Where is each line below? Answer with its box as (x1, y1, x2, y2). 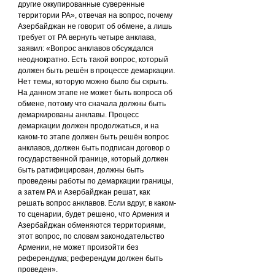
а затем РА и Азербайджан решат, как (18, 187, 152, 196)
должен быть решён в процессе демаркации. (18, 66, 177, 75)
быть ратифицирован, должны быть (18, 165, 145, 174)
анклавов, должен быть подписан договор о (18, 143, 172, 152)
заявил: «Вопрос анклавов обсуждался (18, 44, 155, 53)
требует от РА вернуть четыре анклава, (18, 33, 158, 42)
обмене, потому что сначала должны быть (18, 99, 168, 108)
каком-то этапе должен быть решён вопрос (18, 132, 171, 141)
